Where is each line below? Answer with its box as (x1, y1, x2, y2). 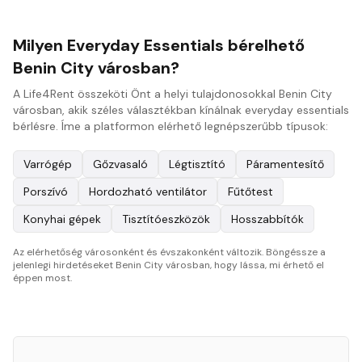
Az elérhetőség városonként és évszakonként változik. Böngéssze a (13, 246, 326, 259)
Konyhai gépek (23, 212, 101, 226)
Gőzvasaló (93, 157, 148, 171)
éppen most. (13, 271, 72, 284)
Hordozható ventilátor (89, 184, 207, 199)
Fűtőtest (228, 184, 273, 199)
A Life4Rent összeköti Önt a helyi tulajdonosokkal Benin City (13, 86, 332, 101)
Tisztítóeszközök (122, 212, 210, 226)
